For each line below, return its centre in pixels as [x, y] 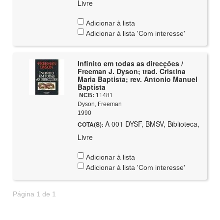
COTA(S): [91, 124]
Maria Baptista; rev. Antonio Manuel [137, 79]
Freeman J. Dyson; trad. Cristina [131, 71]
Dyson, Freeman [99, 104]
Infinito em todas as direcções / [130, 63]
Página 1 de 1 [35, 194]
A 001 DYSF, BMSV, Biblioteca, [152, 124]
